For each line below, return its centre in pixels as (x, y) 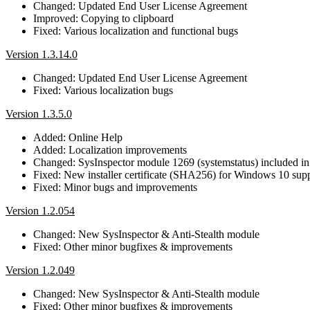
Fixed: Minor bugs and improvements (115, 187)
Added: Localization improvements (110, 149)
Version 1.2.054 (40, 210)
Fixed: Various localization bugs (103, 90)
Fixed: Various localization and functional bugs (136, 30)
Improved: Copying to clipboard (103, 18)
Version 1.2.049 (40, 270)
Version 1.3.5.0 (39, 113)
